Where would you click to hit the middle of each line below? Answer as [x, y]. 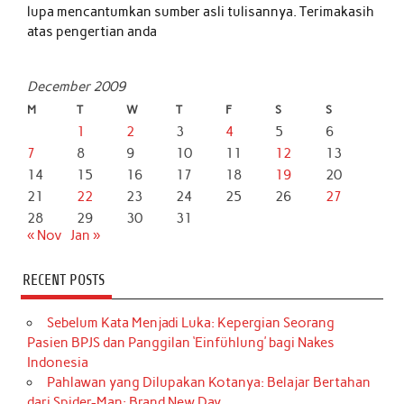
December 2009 [77, 87]
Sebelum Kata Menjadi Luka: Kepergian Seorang [190, 322]
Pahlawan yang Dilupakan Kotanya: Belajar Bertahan [208, 382]
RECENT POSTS [63, 280]
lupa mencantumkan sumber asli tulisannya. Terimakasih [201, 12]
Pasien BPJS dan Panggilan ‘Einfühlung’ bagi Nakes [181, 342]
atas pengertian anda [92, 32]
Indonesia [58, 362]
